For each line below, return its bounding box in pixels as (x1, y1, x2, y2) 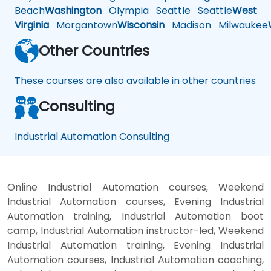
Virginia (15, 18, 49, 33)
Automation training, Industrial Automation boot (7, 209, 264, 224)
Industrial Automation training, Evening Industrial (7, 238, 264, 253)
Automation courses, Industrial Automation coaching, (7, 253, 264, 267)
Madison (165, 18, 211, 33)
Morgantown (49, 18, 117, 33)
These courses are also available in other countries (15, 74, 256, 88)
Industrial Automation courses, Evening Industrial (7, 195, 264, 209)
